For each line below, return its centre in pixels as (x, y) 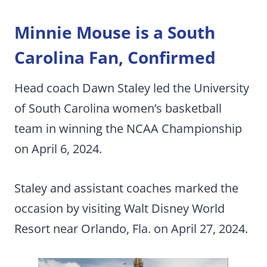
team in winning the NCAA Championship (128, 128)
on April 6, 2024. (58, 149)
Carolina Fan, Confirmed (115, 57)
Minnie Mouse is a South (115, 32)
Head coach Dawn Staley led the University (132, 88)
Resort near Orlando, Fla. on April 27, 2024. (131, 229)
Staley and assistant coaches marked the (126, 188)
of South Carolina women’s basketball (118, 108)
